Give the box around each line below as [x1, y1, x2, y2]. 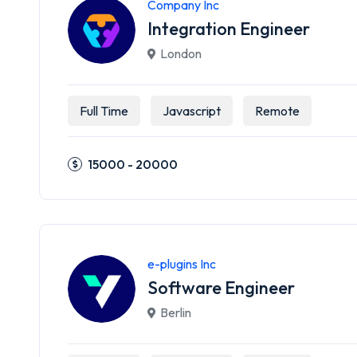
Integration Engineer [147, 18, 310, 40]
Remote [255, 103, 300, 119]
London [160, 45, 202, 61]
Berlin [160, 304, 191, 320]
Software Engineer [147, 277, 295, 299]
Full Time [80, 103, 128, 119]
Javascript [163, 103, 221, 119]
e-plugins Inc [147, 256, 216, 272]
